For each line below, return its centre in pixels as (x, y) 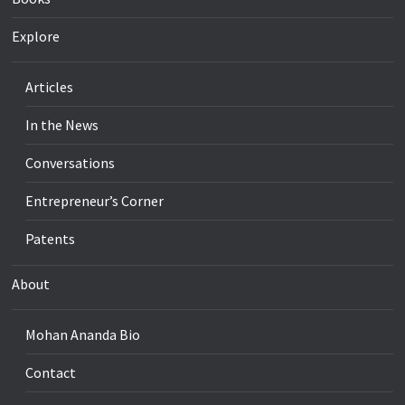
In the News (62, 124)
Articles (50, 86)
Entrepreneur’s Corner (95, 200)
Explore (36, 36)
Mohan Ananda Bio (83, 334)
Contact (51, 372)
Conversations (71, 162)
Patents (51, 238)
